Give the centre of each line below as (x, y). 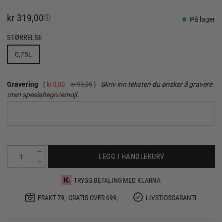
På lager (202, 19)
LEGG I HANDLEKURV (132, 156)
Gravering (23, 84)
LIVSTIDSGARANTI (171, 197)
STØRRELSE (24, 37)
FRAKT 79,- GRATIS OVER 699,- (79, 197)
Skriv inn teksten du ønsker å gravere (157, 84)
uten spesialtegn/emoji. (43, 94)
